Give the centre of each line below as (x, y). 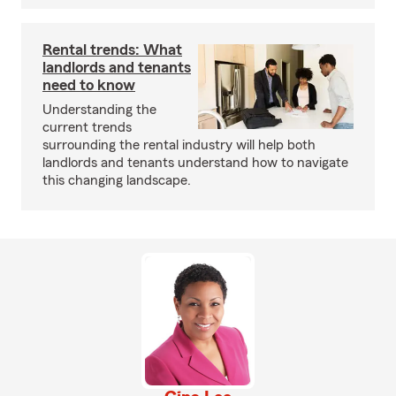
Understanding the (99, 110)
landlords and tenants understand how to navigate (195, 163)
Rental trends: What (112, 49)
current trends (87, 127)
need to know (89, 85)
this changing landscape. (117, 180)
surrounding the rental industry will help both (179, 145)
